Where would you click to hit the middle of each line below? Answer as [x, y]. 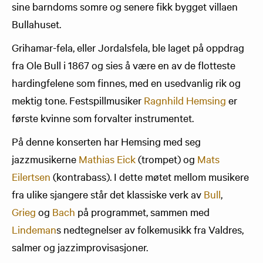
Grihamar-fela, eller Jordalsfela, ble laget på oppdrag [128, 47]
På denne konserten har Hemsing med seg [106, 141]
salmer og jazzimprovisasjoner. [81, 247]
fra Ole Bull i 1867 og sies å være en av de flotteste [124, 65]
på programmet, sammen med [142, 212]
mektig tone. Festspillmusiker [77, 100]
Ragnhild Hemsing [184, 100]
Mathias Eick [107, 159]
